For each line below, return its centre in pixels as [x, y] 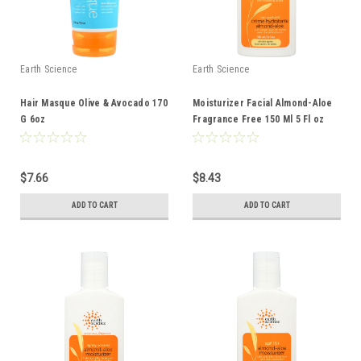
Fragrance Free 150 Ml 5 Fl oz [259, 119]
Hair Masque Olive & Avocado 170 [94, 103]
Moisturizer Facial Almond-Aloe [263, 103]
